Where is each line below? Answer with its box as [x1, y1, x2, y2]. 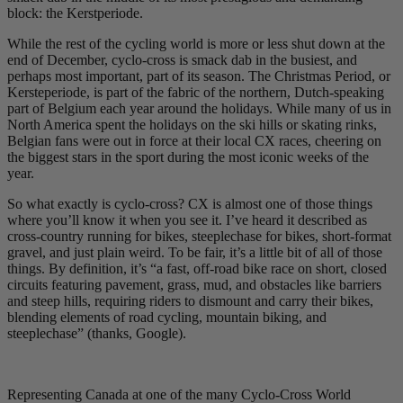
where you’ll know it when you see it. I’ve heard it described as [7, 212, 367, 228]
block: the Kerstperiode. [7, 5, 143, 22]
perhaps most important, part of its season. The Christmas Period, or [7, 68, 390, 85]
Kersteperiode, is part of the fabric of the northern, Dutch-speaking [7, 85, 384, 101]
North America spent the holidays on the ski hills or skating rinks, [7, 117, 377, 133]
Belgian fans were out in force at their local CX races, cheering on [7, 133, 381, 149]
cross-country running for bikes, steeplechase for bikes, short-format [7, 228, 391, 245]
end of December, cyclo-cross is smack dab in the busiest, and [7, 52, 357, 68]
